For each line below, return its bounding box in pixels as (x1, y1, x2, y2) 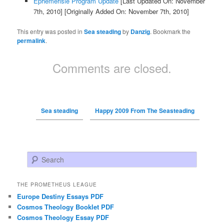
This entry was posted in (17, 26, 84, 35)
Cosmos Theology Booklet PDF (17, 202, 114, 212)
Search (27, 152, 47, 162)
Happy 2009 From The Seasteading (94, 105, 194, 115)
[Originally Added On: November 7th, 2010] (62, 6, 189, 16)
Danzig (130, 26, 150, 36)
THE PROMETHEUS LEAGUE (17, 181, 97, 188)
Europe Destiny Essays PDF (17, 191, 104, 201)
